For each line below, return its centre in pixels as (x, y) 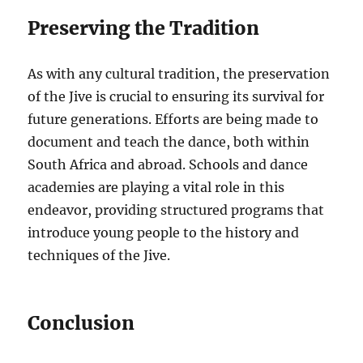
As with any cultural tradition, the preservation (179, 74)
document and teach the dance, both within (169, 142)
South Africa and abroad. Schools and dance (168, 165)
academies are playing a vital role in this (156, 188)
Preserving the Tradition (144, 28)
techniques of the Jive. (99, 256)
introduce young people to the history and (164, 233)
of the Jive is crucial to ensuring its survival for (176, 97)
